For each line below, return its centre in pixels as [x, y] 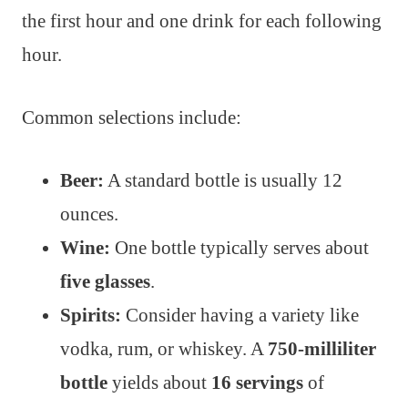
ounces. [89, 214]
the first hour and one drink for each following [202, 21]
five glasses [105, 282]
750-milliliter [322, 349]
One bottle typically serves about [240, 248]
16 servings [257, 383]
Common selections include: [132, 118]
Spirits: [91, 316]
